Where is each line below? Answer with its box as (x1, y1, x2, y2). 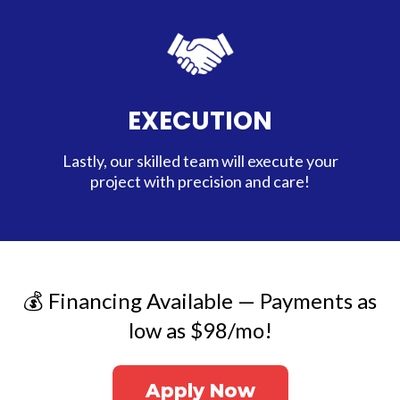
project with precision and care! (90, 171, 310, 191)
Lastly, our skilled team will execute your (62, 151, 338, 171)
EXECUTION (128, 104, 272, 138)
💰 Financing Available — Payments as (23, 287, 377, 313)
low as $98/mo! (128, 317, 272, 343)
